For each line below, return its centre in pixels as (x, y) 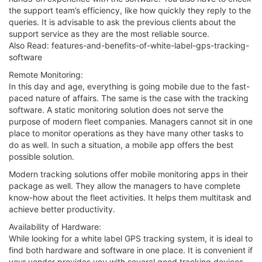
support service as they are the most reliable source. (109, 33)
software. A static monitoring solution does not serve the (116, 109)
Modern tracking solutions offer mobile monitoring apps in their (128, 174)
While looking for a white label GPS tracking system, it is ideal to (131, 238)
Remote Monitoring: (46, 74)
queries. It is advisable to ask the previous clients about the (122, 22)
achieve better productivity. (62, 209)
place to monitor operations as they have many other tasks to (126, 133)
